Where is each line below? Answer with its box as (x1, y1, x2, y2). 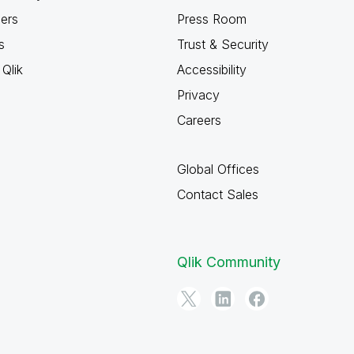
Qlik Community (177, 254, 281, 270)
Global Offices (177, 161, 259, 177)
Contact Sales (177, 186, 258, 202)
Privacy (177, 87, 220, 103)
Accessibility (177, 62, 247, 77)
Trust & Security (177, 36, 269, 52)
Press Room (177, 11, 247, 27)
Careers (177, 112, 221, 128)
